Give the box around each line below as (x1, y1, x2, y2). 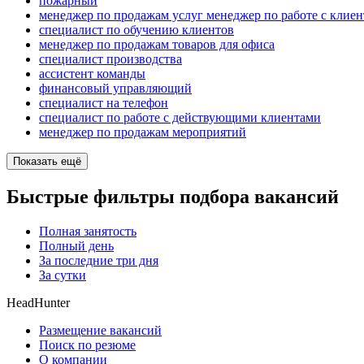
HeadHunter (6, 296, 70, 310)
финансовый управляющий (39, 81, 192, 96)
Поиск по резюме (39, 338, 136, 353)
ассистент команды (39, 67, 145, 81)
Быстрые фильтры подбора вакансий (6, 186, 339, 208)
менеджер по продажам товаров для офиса (39, 37, 275, 52)
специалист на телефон (39, 96, 168, 110)
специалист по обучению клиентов (39, 23, 234, 37)
